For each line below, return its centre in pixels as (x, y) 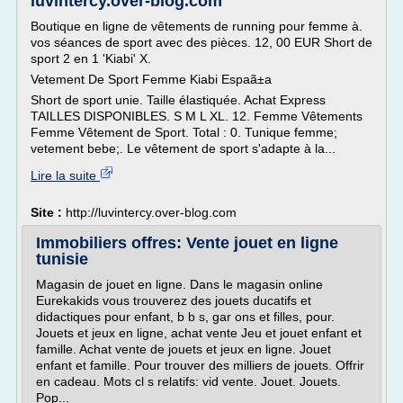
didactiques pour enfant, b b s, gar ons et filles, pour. (185, 317)
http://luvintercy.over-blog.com (151, 212)
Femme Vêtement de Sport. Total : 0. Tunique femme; (184, 132)
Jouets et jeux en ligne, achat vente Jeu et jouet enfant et (199, 333)
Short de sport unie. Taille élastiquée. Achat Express (178, 100)
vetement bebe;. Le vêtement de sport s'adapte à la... (183, 148)
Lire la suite (65, 175)
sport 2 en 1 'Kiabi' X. (91, 58)
